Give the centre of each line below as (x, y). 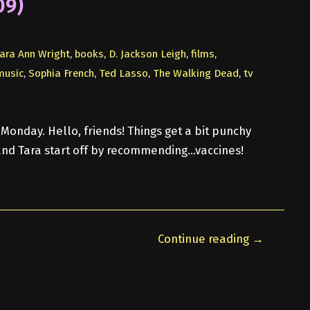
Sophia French (61, 73)
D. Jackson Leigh (147, 54)
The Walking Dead (195, 73)
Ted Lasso (123, 73)
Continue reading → (210, 238)
